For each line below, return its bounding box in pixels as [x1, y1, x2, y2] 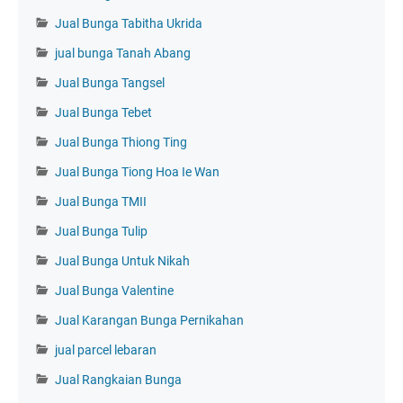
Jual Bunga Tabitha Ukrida [55, 15, 202, 31]
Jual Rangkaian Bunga [55, 372, 182, 387]
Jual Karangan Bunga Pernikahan [55, 312, 244, 327]
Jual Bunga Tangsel [55, 75, 165, 90]
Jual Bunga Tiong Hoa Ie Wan [55, 164, 219, 179]
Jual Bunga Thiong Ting [55, 134, 187, 149]
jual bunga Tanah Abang [55, 45, 191, 60]
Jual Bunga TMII [55, 193, 147, 209]
